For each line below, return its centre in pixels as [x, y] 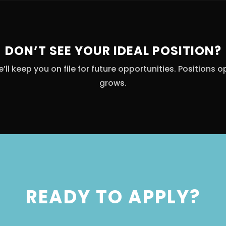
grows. [113, 83]
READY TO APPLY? [113, 197]
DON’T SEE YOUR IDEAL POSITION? [113, 51]
